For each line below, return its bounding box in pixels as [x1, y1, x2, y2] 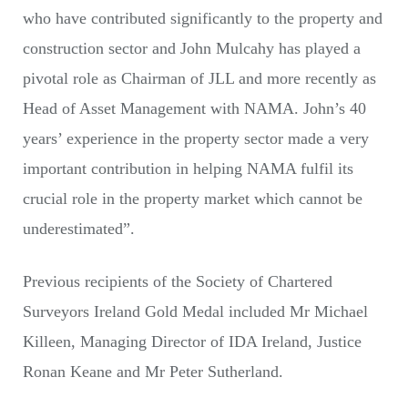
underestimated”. [23, 219, 135, 238]
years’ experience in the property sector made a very [23, 128, 369, 148]
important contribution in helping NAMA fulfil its [23, 158, 353, 178]
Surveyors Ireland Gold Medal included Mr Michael [23, 301, 368, 321]
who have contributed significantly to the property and [23, 8, 382, 27]
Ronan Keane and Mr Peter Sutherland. [23, 362, 283, 381]
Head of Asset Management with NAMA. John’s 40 [23, 98, 366, 117]
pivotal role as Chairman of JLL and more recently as [23, 68, 376, 87]
